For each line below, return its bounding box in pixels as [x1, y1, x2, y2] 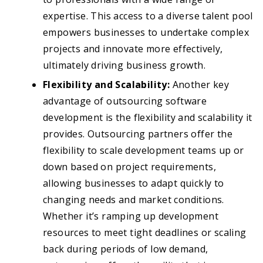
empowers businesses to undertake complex [43, 26, 249, 39]
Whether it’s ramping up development [43, 210, 218, 223]
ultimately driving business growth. [43, 59, 205, 72]
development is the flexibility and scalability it [43, 111, 252, 124]
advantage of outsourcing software [43, 95, 207, 108]
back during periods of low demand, [43, 242, 208, 256]
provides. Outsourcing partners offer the [43, 127, 232, 141]
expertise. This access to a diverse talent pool [43, 9, 253, 23]
